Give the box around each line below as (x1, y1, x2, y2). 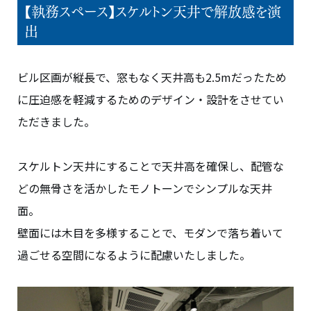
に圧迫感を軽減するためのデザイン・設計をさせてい (17, 91, 284, 108)
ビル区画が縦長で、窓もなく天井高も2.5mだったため (17, 69, 287, 86)
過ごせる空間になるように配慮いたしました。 (17, 246, 251, 264)
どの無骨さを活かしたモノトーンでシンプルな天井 (17, 180, 272, 197)
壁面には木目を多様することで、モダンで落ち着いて (17, 224, 283, 242)
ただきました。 (17, 113, 95, 131)
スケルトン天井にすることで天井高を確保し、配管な (17, 158, 284, 175)
